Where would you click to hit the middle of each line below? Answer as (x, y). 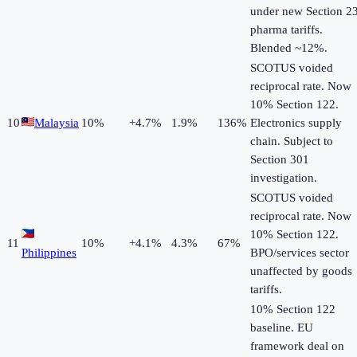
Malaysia (57, 123)
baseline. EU (282, 328)
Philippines (49, 253)
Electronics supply (296, 123)
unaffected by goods (301, 271)
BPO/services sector (300, 253)
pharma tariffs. (286, 30)
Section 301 (280, 160)
